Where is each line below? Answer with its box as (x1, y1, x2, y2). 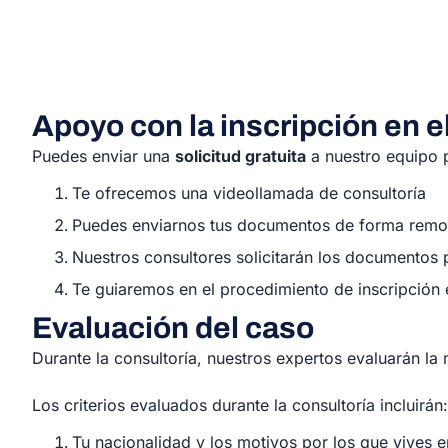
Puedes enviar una (32, 146, 175, 166)
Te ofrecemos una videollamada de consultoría (72, 183, 426, 203)
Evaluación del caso (32, 312, 314, 344)
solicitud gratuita (175, 146, 306, 166)
